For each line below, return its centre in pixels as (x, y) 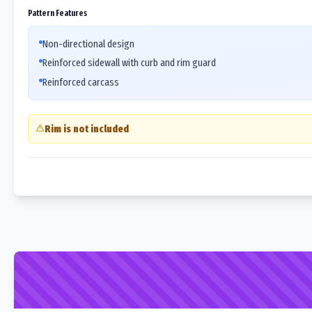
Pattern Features (57, 13)
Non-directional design (88, 44)
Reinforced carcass (81, 82)
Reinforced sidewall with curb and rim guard (129, 63)
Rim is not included (86, 128)
